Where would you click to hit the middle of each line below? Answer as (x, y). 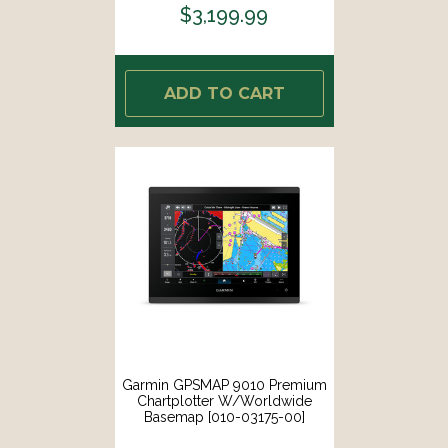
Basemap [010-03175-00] (224, 416)
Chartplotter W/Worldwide (224, 400)
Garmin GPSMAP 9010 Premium (224, 384)
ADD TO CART (224, 93)
